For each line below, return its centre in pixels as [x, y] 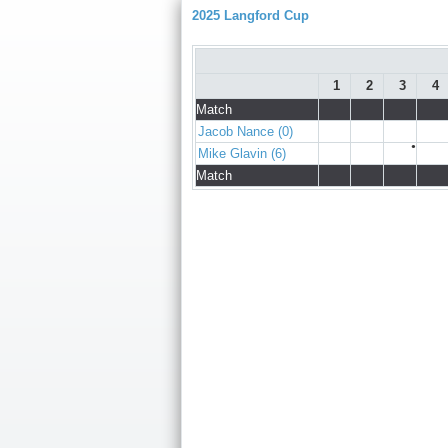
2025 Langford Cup [250, 15]
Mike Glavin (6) [242, 154]
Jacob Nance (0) [245, 132]
